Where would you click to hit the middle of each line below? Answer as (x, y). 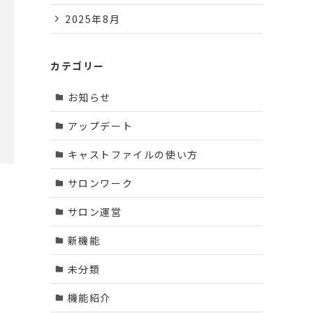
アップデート (100, 125)
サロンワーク (100, 183)
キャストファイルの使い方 (133, 154)
